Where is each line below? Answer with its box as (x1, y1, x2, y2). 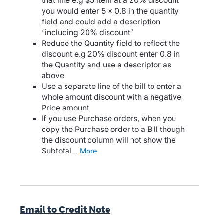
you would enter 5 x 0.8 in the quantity (41, 6, 179, 16)
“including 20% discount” (41, 27, 133, 38)
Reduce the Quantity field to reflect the (41, 38, 180, 48)
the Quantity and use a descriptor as (41, 60, 171, 70)
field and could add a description (41, 17, 160, 27)
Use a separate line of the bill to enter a (41, 81, 181, 91)
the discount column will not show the (41, 135, 175, 145)
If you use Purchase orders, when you (41, 113, 176, 124)
